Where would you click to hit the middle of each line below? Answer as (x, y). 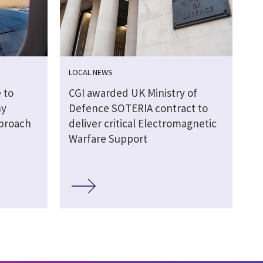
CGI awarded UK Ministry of (133, 93)
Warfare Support (108, 139)
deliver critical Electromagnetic (142, 124)
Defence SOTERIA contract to (138, 108)
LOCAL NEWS (90, 73)
